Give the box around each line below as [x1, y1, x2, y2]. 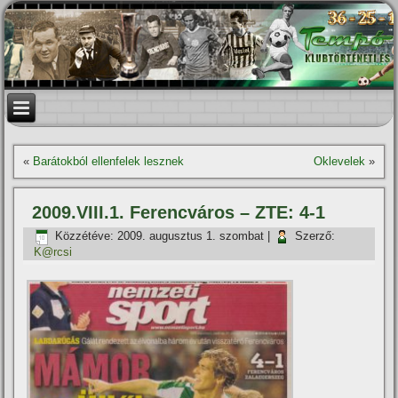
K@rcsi [34, 245, 73, 259]
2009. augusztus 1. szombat [117, 229, 265, 243]
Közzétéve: [55, 229, 115, 243]
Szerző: [295, 229, 336, 243]
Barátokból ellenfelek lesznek [33, 155, 185, 168]
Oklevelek [313, 155, 365, 168]
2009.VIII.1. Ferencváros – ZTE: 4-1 [32, 203, 326, 222]
